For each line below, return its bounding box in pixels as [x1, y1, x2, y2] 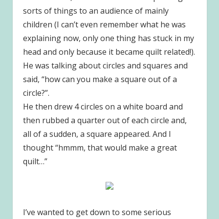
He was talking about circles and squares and [22, 60, 188, 71]
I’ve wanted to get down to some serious [22, 206, 171, 218]
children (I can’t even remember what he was [22, 19, 186, 30]
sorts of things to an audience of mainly [22, 5, 169, 16]
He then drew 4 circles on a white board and [22, 101, 183, 112]
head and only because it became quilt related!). [22, 46, 195, 57]
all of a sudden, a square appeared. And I [22, 128, 171, 139]
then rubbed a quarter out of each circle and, [22, 114, 187, 126]
